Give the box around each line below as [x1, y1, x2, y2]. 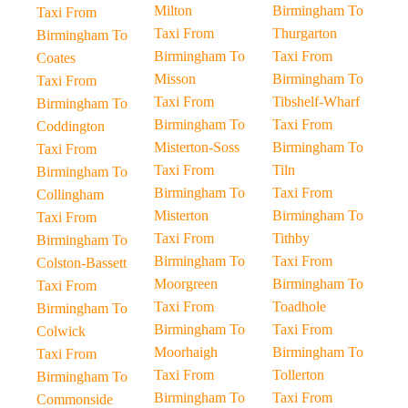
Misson [154, 71, 197, 87]
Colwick [36, 323, 86, 339]
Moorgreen [154, 276, 219, 291]
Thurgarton [271, 25, 337, 41]
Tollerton [271, 367, 324, 382]
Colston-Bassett [36, 255, 127, 270]
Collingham [36, 187, 104, 202]
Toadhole [271, 299, 326, 314]
